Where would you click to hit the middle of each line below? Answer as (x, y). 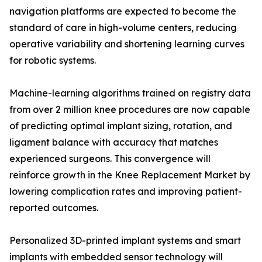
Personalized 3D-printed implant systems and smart (125, 241)
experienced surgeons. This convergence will (110, 159)
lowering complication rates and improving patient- (126, 192)
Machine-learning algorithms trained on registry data (130, 93)
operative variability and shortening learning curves (127, 44)
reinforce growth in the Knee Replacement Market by (130, 175)
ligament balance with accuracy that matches (114, 142)
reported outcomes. (54, 208)
